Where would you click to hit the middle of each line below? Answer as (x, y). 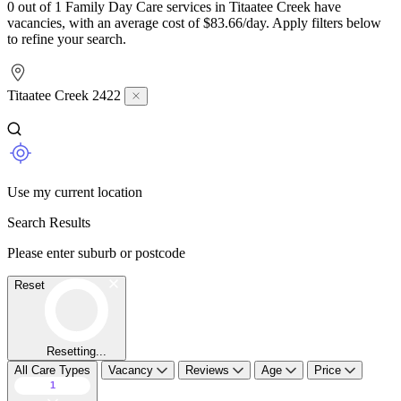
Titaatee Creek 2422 (66, 95)
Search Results (49, 222)
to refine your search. (67, 38)
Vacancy (132, 370)
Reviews (209, 370)
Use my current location (75, 192)
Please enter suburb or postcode (96, 252)
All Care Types (52, 370)
